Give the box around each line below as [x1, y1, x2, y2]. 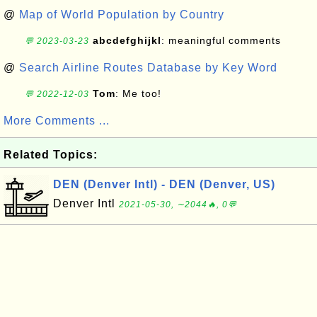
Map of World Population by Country [19, 8, 224, 21]
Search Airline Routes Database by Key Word [19, 62, 277, 74]
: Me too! [115, 88, 161, 99]
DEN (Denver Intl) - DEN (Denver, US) [53, 178, 275, 190]
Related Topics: [4, 149, 98, 161]
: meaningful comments [161, 35, 281, 46]
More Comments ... [4, 115, 110, 127]
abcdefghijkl [93, 35, 161, 46]
